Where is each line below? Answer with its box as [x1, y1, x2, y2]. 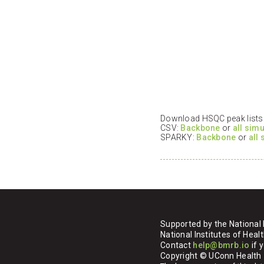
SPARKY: [160, 133, 197, 143]
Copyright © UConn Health [160, 251, 262, 261]
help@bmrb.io [193, 240, 250, 250]
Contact [160, 240, 193, 250]
